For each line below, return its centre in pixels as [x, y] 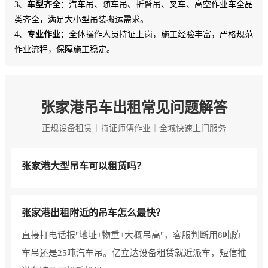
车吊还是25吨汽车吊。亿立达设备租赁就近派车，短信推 [134, 253]
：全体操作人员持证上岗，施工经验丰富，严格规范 [156, 34]
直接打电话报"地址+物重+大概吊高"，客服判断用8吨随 [131, 235]
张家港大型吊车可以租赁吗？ [83, 166]
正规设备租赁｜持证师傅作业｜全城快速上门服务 [134, 128]
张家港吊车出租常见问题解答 [134, 107]
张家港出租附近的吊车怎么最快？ [93, 212]
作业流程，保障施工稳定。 [64, 49]
